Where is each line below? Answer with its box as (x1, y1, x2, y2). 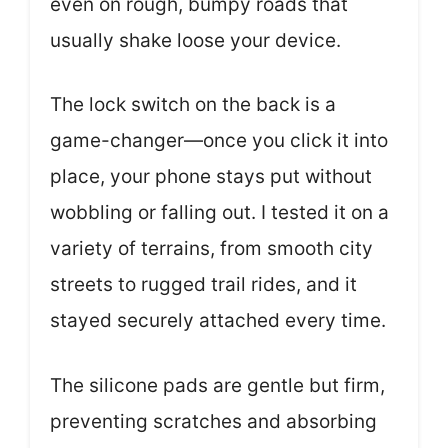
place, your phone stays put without (50, 165, 372, 188)
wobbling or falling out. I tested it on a (50, 201, 389, 224)
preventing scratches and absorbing (50, 409, 377, 433)
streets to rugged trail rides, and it (50, 273, 357, 296)
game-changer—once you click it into (50, 129, 388, 152)
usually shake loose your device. (50, 28, 341, 52)
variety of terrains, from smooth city (50, 237, 373, 260)
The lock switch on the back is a (50, 93, 336, 116)
